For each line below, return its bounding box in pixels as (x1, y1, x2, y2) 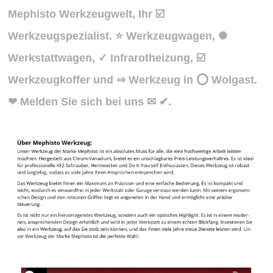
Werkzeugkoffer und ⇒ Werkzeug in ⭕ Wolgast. (8, 74, 258, 87)
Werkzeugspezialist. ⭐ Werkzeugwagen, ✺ (8, 30, 228, 43)
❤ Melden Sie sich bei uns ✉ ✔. (8, 96, 172, 108)
